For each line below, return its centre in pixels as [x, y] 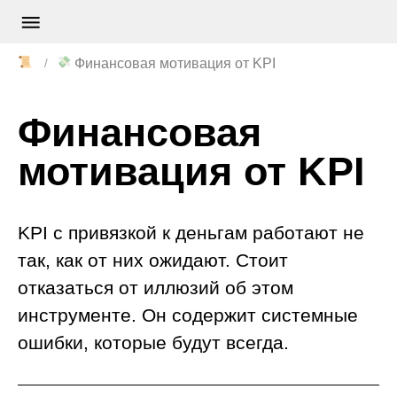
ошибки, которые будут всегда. [153, 342]
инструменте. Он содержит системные [188, 315]
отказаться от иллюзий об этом [156, 287]
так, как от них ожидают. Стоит [153, 260]
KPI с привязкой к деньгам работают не [191, 232]
